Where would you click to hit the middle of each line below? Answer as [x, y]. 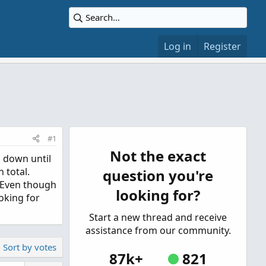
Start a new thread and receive [158, 217]
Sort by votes [30, 247]
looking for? [158, 195]
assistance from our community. [158, 230]
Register [222, 46]
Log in [178, 46]
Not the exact [158, 156]
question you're [158, 175]
